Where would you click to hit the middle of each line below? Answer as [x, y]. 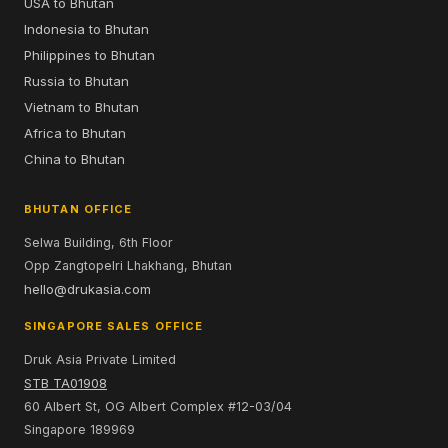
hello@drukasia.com [87, 289]
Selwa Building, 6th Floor [98, 242]
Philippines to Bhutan [89, 55]
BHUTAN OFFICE [78, 209]
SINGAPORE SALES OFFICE [114, 326]
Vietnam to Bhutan [81, 107]
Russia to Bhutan [76, 81]
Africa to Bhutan [75, 133]
